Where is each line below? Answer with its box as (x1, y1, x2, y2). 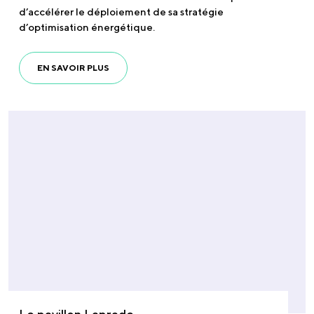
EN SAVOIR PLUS (37, 62, 109, 74)
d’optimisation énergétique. (19, 21, 155, 34)
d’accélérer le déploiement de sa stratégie (19, 6, 224, 18)
